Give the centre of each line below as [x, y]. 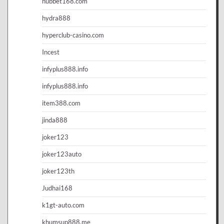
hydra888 [56, 18]
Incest [51, 52]
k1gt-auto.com [63, 205]
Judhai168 [57, 188]
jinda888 [55, 120]
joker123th [58, 171]
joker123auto [62, 154]
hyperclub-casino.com [73, 35]
